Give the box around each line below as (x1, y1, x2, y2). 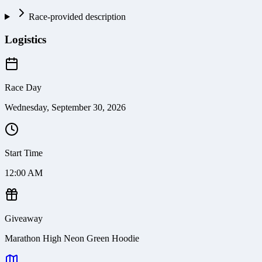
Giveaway (5, 213, 43, 224)
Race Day (5, 82, 42, 93)
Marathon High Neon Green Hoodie (5, 233, 139, 244)
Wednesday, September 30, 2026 (5, 102, 126, 113)
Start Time (5, 148, 43, 158)
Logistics (5, 33, 46, 46)
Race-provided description (28, 11, 126, 22)
